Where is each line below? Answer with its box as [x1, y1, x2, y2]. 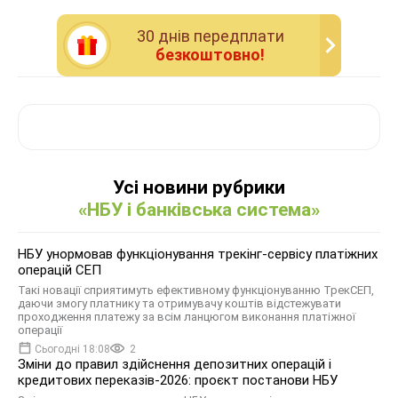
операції [18, 323, 62, 338]
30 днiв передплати [136, 27, 284, 46]
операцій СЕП [18, 262, 101, 279]
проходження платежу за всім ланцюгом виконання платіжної [18, 310, 355, 324]
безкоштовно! [155, 45, 265, 65]
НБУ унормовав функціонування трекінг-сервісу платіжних [18, 246, 378, 263]
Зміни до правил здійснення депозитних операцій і [18, 356, 331, 373]
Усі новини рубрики [113, 177, 285, 199]
